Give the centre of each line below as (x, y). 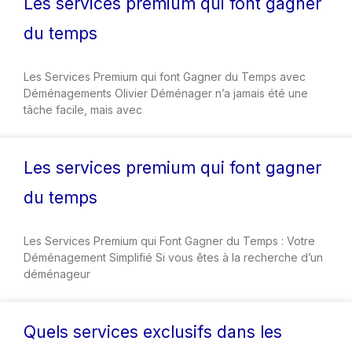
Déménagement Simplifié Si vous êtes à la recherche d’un (173, 257)
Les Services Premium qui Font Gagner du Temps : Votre (169, 240)
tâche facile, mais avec (83, 109)
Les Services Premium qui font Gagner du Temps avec (165, 76)
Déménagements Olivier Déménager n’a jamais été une (166, 93)
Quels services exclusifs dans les (153, 332)
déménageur (57, 273)
